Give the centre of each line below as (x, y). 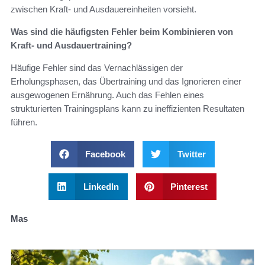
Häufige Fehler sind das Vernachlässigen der (97, 67)
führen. (24, 122)
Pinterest (189, 186)
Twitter (191, 154)
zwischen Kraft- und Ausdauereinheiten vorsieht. (104, 9)
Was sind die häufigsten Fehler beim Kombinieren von (122, 31)
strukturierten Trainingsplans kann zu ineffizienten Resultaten (127, 108)
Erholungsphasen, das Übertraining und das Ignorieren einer (126, 81)
